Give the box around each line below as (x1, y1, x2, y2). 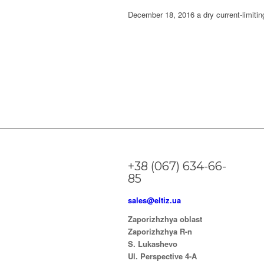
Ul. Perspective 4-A (128, 250, 197, 262)
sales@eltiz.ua (128, 194, 181, 206)
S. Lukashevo (128, 237, 177, 249)
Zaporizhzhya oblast (128, 213, 202, 225)
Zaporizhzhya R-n (128, 225, 192, 237)
